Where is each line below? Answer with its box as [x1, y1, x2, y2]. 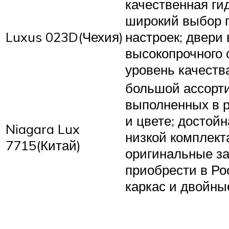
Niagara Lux [6, 121, 80, 138]
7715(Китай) [6, 137, 81, 154]
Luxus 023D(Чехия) [6, 29, 123, 45]
